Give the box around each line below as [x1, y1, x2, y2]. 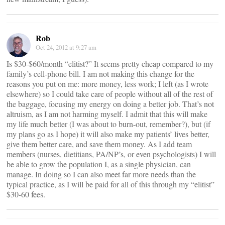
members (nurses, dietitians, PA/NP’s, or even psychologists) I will [7, 149, 216, 159]
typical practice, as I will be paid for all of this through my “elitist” [7, 179, 214, 189]
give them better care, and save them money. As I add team [7, 139, 192, 149]
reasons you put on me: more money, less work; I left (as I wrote [7, 78, 208, 89]
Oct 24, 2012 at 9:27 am [36, 43, 96, 52]
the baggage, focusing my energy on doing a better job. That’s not [7, 98, 214, 109]
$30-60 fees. [7, 189, 45, 199]
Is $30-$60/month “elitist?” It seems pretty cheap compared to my [7, 58, 213, 69]
